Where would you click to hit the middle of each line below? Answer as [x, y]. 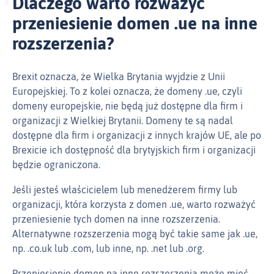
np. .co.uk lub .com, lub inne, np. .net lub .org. [108, 249]
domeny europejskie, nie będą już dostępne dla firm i [128, 106]
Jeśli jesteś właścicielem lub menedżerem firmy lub [125, 190]
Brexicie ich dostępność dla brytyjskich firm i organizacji [134, 150]
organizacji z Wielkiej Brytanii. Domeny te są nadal [123, 121]
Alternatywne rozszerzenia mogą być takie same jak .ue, [135, 234]
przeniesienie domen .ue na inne [135, 24]
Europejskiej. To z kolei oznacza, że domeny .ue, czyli [127, 91]
